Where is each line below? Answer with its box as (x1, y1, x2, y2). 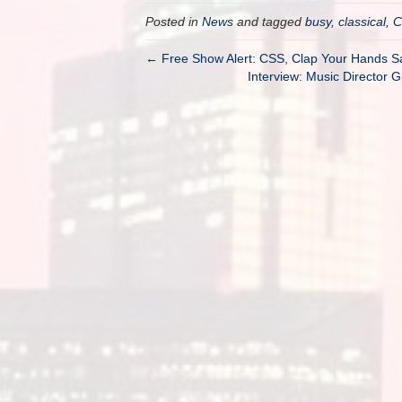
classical (338, 14, 386, 29)
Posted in (145, 14, 202, 29)
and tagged (233, 14, 305, 29)
